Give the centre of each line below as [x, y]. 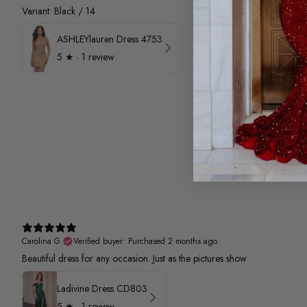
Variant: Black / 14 [59, 11]
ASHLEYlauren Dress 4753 [110, 39]
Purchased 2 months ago [173, 242]
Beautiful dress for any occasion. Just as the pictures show [134, 259]
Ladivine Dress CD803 [102, 288]
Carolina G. [42, 242]
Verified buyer [98, 242]
